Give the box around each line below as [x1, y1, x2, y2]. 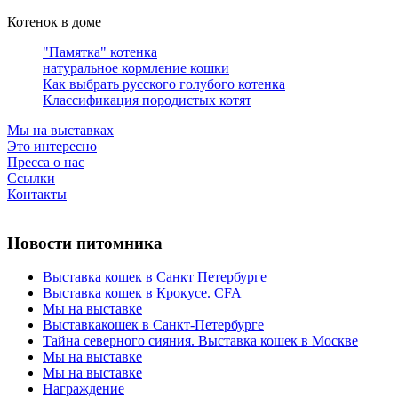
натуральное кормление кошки [43, 60, 229, 76]
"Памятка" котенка [43, 44, 157, 60]
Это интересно [7, 139, 97, 154]
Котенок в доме [7, 14, 101, 29]
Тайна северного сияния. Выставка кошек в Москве [43, 333, 358, 349]
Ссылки [7, 171, 55, 186]
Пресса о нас [7, 155, 84, 170]
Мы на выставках [7, 123, 114, 138]
